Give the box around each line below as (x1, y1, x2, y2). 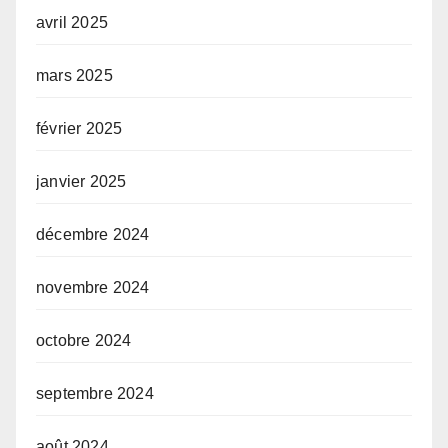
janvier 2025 (36, 172, 127, 190)
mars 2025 (36, 66, 113, 84)
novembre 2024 (36, 278, 150, 296)
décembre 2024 (36, 225, 150, 243)
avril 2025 (36, 13, 108, 31)
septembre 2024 (36, 384, 154, 402)
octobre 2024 (36, 331, 132, 349)
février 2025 (36, 119, 123, 137)
